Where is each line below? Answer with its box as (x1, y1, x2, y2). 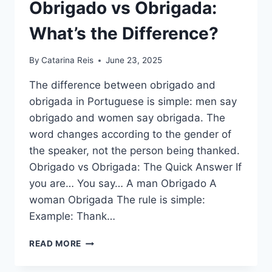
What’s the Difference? (29, 22, 219, 44)
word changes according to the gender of (29, 128, 231, 141)
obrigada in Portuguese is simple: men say (29, 95, 237, 108)
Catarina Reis (41, 55, 94, 66)
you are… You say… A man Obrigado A (29, 177, 217, 190)
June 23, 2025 (106, 55, 163, 66)
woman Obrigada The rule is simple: (29, 194, 205, 206)
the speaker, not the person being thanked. (29, 144, 240, 157)
